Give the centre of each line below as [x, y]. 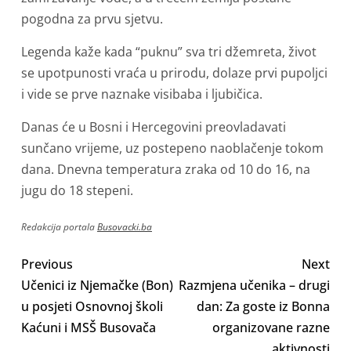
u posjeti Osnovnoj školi [92, 307]
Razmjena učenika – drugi [254, 286]
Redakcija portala [59, 227]
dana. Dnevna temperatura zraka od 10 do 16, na [166, 170]
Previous [47, 264]
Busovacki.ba [125, 227]
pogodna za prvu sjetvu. [92, 19]
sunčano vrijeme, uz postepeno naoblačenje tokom [172, 148]
